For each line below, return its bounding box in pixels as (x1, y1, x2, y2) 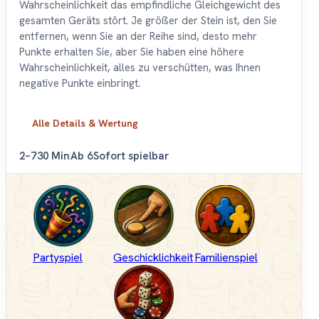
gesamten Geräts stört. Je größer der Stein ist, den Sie (19, 14, 277, 28)
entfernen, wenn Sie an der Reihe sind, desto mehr (19, 29, 257, 44)
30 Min (37, 149, 70, 164)
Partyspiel (32, 250, 83, 266)
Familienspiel (194, 250, 258, 266)
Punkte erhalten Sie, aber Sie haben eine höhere (19, 45, 244, 60)
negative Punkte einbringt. (19, 76, 140, 91)
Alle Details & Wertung (32, 117, 138, 130)
